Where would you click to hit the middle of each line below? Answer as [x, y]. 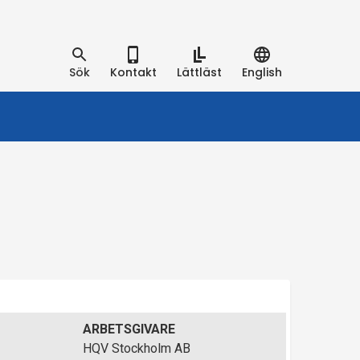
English [265, 72]
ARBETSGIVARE [129, 329]
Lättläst [202, 72]
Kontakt [137, 72]
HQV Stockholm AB [137, 348]
